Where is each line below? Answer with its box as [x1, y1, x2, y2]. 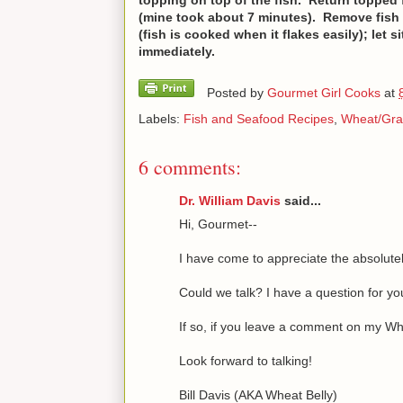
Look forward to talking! [179, 353, 312, 368]
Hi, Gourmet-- [179, 216, 257, 231]
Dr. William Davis [179, 193, 281, 208]
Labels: [139, 111, 184, 126]
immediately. [139, 43, 215, 58]
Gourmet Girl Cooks [267, 85, 384, 100]
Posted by [207, 85, 267, 100]
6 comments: [139, 153, 241, 180]
